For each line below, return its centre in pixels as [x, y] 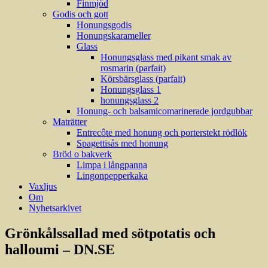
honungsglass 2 [130, 100]
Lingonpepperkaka [112, 176]
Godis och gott [80, 14]
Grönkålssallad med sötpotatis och [110, 233]
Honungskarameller [114, 36]
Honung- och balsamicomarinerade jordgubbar [165, 111]
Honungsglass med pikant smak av [166, 57]
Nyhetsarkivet [55, 208]
